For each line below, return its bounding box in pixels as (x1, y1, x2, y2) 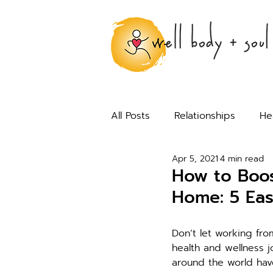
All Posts (111, 108, 150, 123)
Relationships (174, 108, 235, 123)
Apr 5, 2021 (172, 152, 218, 165)
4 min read (220, 152, 264, 165)
